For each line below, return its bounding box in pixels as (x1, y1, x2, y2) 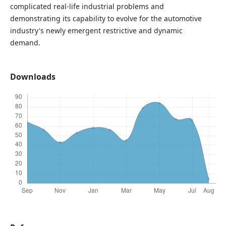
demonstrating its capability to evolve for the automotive (10, 14, 202, 24)
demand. (10, 38, 42, 48)
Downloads (10, 71, 55, 83)
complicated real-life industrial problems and (10, 2, 164, 12)
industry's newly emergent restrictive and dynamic (10, 26, 183, 36)
